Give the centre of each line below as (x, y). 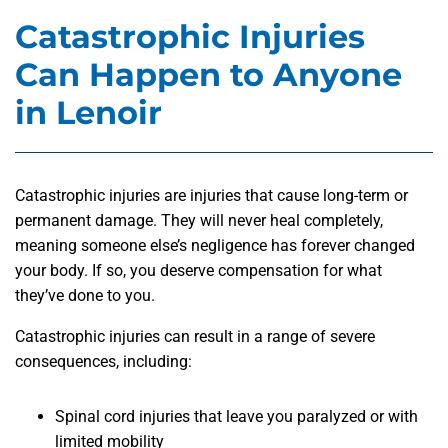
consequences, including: (103, 361)
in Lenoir (88, 112)
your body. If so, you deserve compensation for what (198, 270)
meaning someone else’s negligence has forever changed (215, 245)
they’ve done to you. (85, 295)
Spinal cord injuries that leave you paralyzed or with (236, 416)
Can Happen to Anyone (208, 74)
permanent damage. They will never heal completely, (199, 220)
